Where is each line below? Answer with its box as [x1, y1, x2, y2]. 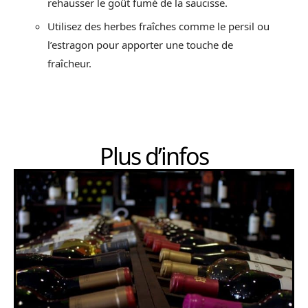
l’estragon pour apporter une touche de [47, 38, 233, 52]
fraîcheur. [47, 56, 91, 71]
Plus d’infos [100, 140, 208, 172]
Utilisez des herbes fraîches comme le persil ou [47, 19, 269, 34]
